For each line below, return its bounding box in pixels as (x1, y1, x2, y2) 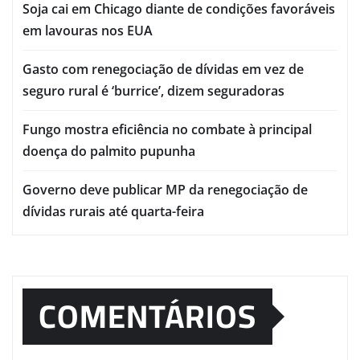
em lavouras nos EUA (22, 22, 153, 40)
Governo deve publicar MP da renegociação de (22, 181, 308, 199)
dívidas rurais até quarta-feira (22, 202, 204, 221)
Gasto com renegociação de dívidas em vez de (22, 60, 304, 79)
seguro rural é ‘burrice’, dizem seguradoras (22, 82, 284, 100)
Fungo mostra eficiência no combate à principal (22, 121, 312, 139)
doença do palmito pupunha (22, 142, 195, 161)
